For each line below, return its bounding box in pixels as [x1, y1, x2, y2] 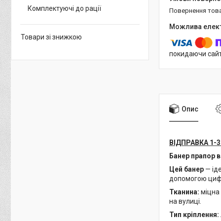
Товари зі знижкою [21, 33, 82, 41]
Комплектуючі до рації [28, 4, 101, 12]
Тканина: [169, 188, 199, 196]
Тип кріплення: [169, 211, 219, 219]
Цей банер [169, 165, 204, 174]
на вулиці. [169, 197, 201, 206]
